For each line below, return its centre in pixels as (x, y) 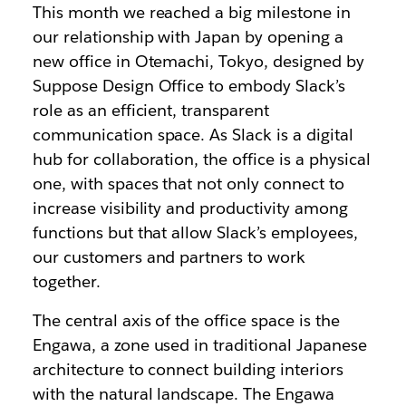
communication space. (121, 135)
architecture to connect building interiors (188, 369)
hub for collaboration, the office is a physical (201, 159)
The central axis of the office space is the (186, 320)
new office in (83, 61)
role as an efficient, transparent (151, 110)
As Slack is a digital (281, 135)
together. (66, 281)
